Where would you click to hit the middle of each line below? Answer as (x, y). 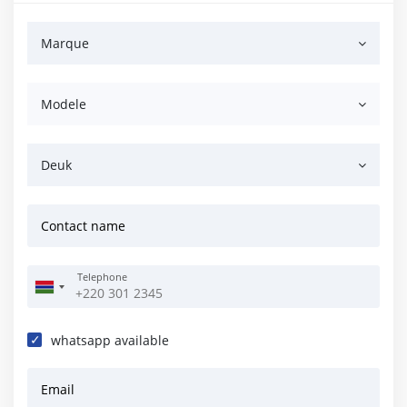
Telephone (102, 277)
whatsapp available (110, 340)
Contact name (83, 226)
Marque (65, 43)
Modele (64, 104)
